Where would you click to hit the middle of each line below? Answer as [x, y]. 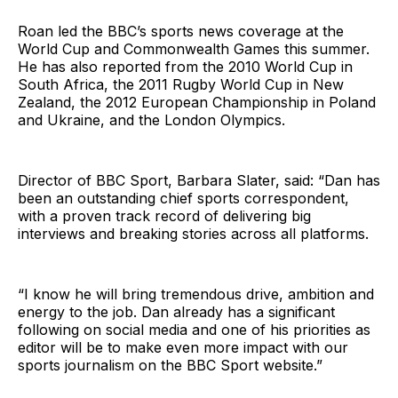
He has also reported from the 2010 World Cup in [185, 66]
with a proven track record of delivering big [164, 215]
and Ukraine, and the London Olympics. [151, 119]
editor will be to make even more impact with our [183, 347]
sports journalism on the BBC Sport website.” [170, 365]
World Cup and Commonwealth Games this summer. [194, 48]
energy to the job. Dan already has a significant [176, 311]
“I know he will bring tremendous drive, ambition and [196, 294]
